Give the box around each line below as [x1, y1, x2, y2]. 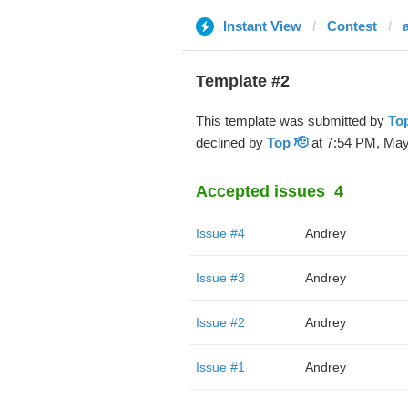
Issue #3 [195, 270, 245, 285]
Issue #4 [195, 226, 245, 240]
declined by [195, 135, 267, 150]
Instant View [222, 18, 301, 34]
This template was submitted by [195, 113, 388, 128]
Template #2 [195, 72, 290, 90]
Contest [326, 18, 377, 34]
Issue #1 [195, 360, 245, 374]
